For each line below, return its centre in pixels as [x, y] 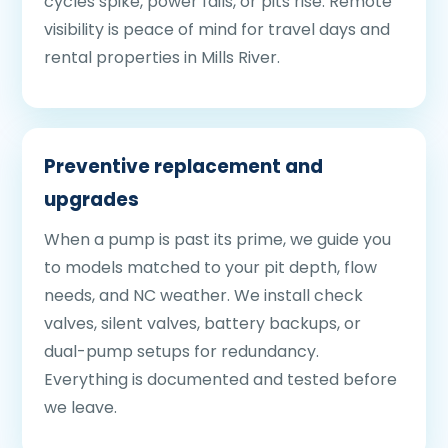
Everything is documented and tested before [220, 379]
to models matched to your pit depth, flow [210, 267]
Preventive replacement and [183, 166]
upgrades [91, 199]
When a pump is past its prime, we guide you [217, 239]
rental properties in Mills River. [162, 57]
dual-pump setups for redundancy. [181, 351]
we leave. [80, 407]
